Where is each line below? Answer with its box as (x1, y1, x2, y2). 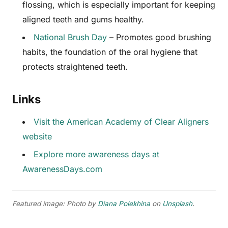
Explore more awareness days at (34, 149, 159, 159)
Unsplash (162, 199, 192, 208)
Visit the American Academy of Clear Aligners (34, 117, 209, 127)
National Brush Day (34, 32, 107, 42)
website (22, 131, 52, 141)
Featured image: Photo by (12, 199, 98, 208)
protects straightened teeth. (22, 62, 128, 72)
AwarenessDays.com (22, 164, 102, 174)
